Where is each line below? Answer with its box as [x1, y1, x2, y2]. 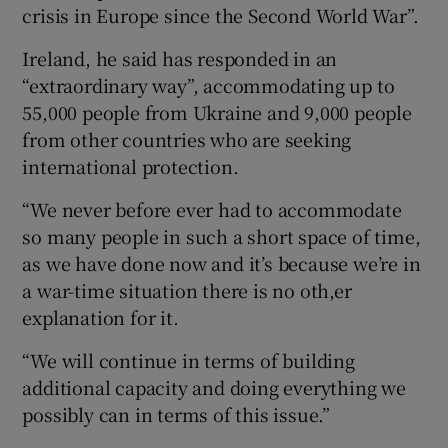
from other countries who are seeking [22, 126, 352, 153]
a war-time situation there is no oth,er [22, 277, 352, 304]
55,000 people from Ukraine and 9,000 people [22, 99, 412, 126]
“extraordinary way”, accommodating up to [22, 72, 395, 99]
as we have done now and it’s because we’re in [22, 250, 421, 277]
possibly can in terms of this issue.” [22, 401, 331, 428]
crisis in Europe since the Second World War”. [22, 2, 419, 29]
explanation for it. [22, 304, 179, 331]
